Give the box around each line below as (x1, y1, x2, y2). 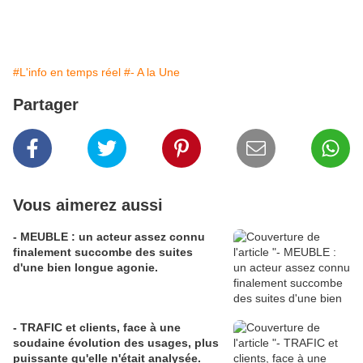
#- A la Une (124, 66, 180, 79)
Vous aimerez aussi (13, 196, 163, 215)
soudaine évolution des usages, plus (13, 336, 219, 350)
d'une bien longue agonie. (13, 261, 158, 275)
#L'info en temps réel (13, 66, 121, 79)
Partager (13, 96, 79, 114)
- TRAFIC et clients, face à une (13, 321, 181, 335)
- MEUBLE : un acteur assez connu (13, 230, 205, 244)
